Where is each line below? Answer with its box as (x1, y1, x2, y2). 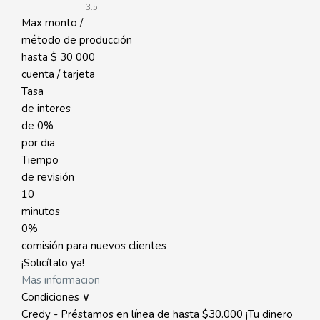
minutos (21, 204, 60, 219)
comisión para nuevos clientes (21, 239, 166, 253)
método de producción (21, 33, 132, 47)
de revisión (21, 170, 74, 184)
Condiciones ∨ (21, 290, 90, 304)
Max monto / (21, 16, 83, 30)
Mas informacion (21, 273, 100, 287)
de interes (21, 101, 71, 116)
